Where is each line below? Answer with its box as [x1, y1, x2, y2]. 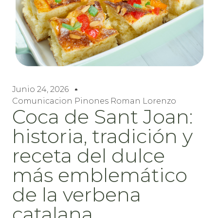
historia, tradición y [12, 124, 193, 148]
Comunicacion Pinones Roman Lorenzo [12, 96, 176, 106]
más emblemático [12, 163, 187, 187]
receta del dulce [12, 143, 165, 167]
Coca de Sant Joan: [12, 104, 193, 128]
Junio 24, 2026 [12, 84, 69, 94]
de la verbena [12, 182, 141, 206]
